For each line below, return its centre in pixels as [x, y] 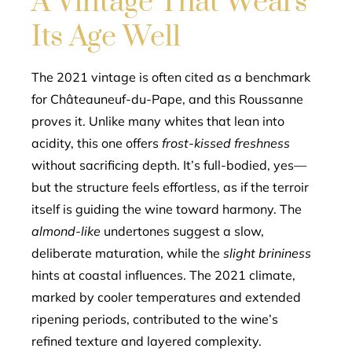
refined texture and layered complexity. [147, 341]
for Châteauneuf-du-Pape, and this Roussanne [167, 99]
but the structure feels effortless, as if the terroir [170, 187]
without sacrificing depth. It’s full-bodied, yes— [169, 165]
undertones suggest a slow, [182, 231]
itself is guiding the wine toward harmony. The [167, 209]
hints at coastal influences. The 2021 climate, [163, 275]
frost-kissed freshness [226, 143]
